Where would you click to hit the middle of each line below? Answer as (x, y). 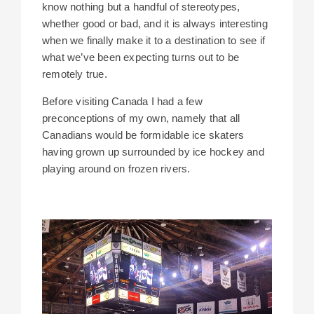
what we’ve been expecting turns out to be (141, 57)
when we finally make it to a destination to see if (154, 41)
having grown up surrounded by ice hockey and (153, 152)
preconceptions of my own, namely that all (141, 118)
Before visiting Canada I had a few (122, 102)
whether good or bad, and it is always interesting (155, 24)
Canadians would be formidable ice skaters (143, 135)
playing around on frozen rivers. (116, 169)
